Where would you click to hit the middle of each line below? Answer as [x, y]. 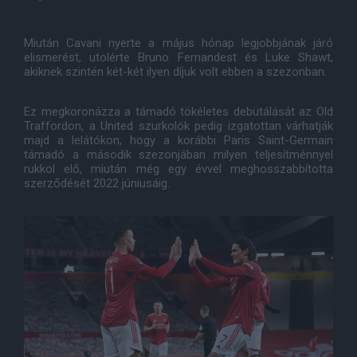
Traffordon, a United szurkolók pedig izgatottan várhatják [178, 126]
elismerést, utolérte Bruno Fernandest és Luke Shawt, [178, 57]
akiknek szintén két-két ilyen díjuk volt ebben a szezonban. [175, 72]
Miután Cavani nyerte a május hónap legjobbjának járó [178, 43]
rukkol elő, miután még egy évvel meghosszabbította [178, 169]
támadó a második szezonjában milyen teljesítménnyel [178, 155]
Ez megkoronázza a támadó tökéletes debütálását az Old [178, 112]
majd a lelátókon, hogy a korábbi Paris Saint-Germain [178, 140]
